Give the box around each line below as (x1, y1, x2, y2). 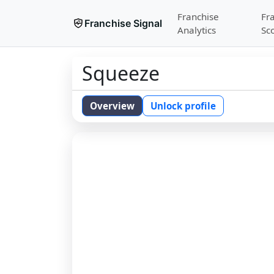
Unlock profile (150, 100, 216, 112)
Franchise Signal (84, 17, 163, 29)
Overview (90, 100, 135, 112)
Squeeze (82, 60, 160, 86)
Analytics (177, 24, 216, 36)
